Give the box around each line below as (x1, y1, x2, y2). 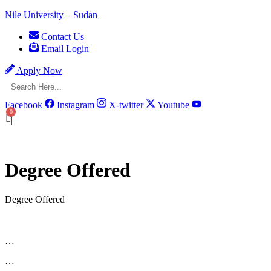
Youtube (157, 100, 189, 111)
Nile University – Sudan (5, 10, 97, 20)
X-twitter (109, 100, 143, 111)
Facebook (5, 100, 42, 111)
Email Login (41, 44, 89, 54)
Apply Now (16, 65, 62, 76)
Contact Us (41, 31, 84, 42)
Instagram (57, 100, 94, 111)
